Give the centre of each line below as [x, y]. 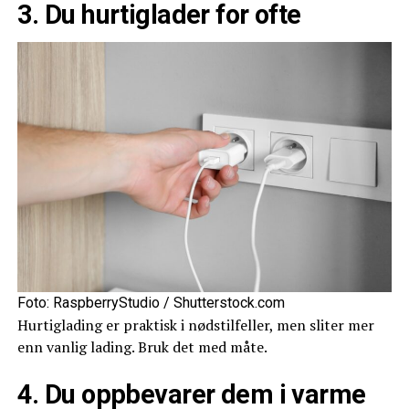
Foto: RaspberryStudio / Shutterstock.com [151, 302]
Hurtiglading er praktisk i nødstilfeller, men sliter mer [195, 325]
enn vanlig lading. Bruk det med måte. [142, 346]
